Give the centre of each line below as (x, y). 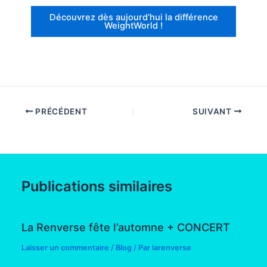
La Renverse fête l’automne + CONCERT (126, 227)
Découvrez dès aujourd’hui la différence (133, 17)
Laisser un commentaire (66, 247)
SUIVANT (213, 111)
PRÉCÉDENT (60, 111)
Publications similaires (97, 187)
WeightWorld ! (133, 25)
